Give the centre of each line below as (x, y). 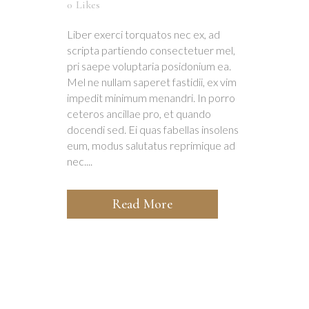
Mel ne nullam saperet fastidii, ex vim (152, 81)
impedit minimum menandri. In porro (151, 97)
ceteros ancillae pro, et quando (139, 113)
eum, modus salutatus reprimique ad (151, 145)
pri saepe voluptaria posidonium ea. (149, 66)
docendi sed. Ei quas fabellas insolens (153, 129)
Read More (142, 204)
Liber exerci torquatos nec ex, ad (143, 34)
